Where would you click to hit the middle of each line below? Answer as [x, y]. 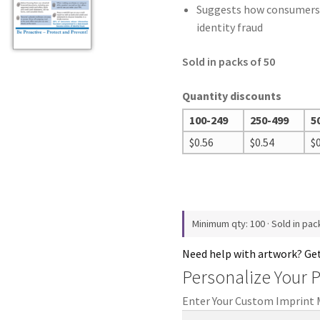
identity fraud [230, 27]
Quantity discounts [232, 95]
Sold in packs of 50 [229, 61]
